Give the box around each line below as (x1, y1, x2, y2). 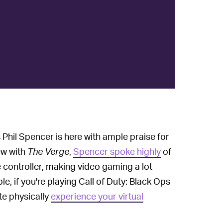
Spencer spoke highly (73, 145, 161, 157)
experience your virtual (51, 190, 143, 202)
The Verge (27, 145, 69, 157)
